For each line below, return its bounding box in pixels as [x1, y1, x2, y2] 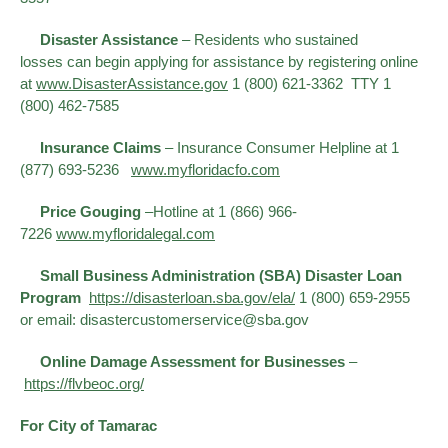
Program [20, 289, 81, 306]
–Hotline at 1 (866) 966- [141, 203, 297, 220]
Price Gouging [20, 203, 141, 220]
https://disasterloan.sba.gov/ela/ [89, 289, 295, 306]
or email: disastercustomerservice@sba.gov [20, 311, 309, 328]
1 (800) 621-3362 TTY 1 [228, 75, 391, 92]
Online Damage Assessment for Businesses [20, 353, 345, 370]
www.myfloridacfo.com [131, 161, 280, 178]
